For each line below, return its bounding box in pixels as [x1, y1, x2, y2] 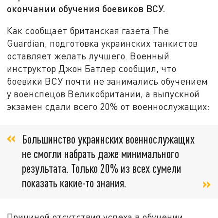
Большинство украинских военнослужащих [22, 132, 195, 146]
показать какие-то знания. [22, 176, 127, 190]
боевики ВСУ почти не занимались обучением [7, 75, 208, 87]
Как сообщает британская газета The [7, 24, 169, 36]
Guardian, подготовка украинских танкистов [7, 37, 198, 49]
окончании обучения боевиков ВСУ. [7, 2, 166, 15]
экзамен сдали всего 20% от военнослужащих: [7, 100, 210, 112]
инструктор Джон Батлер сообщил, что [7, 62, 177, 74]
